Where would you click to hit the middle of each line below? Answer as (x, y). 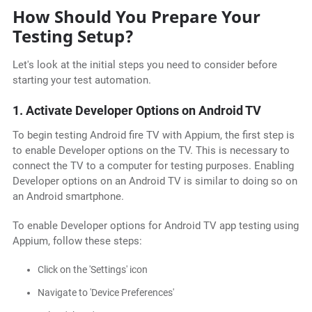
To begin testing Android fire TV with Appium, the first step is (153, 135)
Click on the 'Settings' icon (92, 270)
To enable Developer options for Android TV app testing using (155, 226)
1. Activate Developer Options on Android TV (136, 111)
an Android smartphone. (68, 197)
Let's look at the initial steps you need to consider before (145, 65)
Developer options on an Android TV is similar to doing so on (155, 181)
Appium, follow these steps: (77, 241)
